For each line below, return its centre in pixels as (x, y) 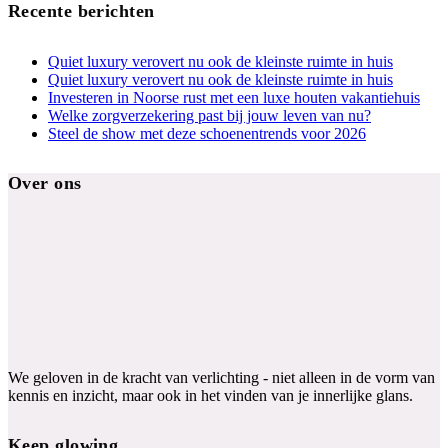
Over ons (45, 182)
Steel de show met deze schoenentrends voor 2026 (207, 133)
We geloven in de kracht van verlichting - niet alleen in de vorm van (221, 377)
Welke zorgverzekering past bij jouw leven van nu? (209, 115)
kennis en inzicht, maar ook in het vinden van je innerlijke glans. (210, 395)
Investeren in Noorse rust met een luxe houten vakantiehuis (234, 97)
